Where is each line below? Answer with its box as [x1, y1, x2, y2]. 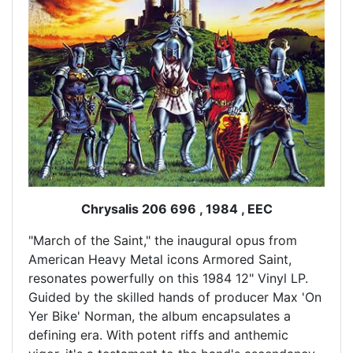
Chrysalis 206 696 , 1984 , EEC [80, 200, 273, 217]
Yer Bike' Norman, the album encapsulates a [28, 307, 291, 324]
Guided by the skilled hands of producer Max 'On [28, 288, 321, 305]
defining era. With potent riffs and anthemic [28, 326, 288, 343]
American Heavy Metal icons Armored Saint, [28, 251, 292, 267]
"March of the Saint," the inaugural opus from [28, 232, 297, 248]
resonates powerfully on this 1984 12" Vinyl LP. [28, 269, 308, 286]
